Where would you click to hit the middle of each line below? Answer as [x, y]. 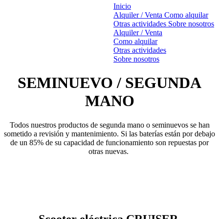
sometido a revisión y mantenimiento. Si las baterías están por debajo [109, 133]
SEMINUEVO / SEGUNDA [109, 83]
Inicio [122, 6]
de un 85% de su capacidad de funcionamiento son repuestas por [109, 142]
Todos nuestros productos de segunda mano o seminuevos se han [109, 125]
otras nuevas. [109, 151]
